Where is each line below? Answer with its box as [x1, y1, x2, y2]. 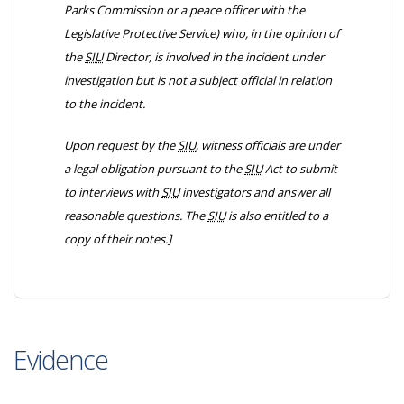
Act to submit [262, 161, 337, 177]
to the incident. [64, 96, 145, 112]
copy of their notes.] [64, 231, 171, 247]
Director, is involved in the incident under [103, 49, 324, 65]
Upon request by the [64, 137, 178, 153]
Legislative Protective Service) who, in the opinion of [64, 25, 339, 41]
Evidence [14, 342, 108, 377]
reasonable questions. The [64, 207, 207, 224]
